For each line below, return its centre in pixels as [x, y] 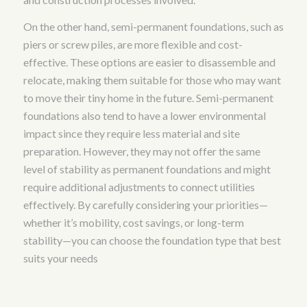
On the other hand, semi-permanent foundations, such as [153, 27]
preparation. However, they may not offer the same [142, 151]
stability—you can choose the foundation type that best [152, 241]
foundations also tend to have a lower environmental [144, 116]
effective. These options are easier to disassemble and [149, 62]
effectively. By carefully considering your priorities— [145, 205]
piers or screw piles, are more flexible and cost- [133, 45]
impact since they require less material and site [131, 134]
